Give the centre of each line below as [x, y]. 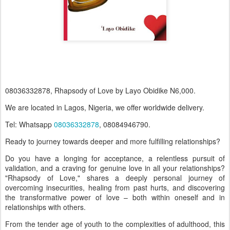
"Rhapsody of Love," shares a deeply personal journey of [115, 178]
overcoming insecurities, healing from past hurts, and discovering [115, 188]
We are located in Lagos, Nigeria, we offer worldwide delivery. [105, 108]
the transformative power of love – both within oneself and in [115, 197]
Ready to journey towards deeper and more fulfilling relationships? [113, 141]
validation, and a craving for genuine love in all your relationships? [115, 168]
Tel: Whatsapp [30, 124]
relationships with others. [45, 207]
